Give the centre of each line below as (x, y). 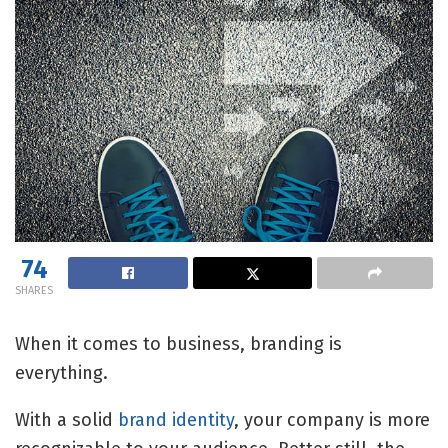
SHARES (34, 291)
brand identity (176, 420)
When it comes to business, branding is (178, 344)
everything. (61, 373)
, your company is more (332, 420)
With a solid (66, 420)
